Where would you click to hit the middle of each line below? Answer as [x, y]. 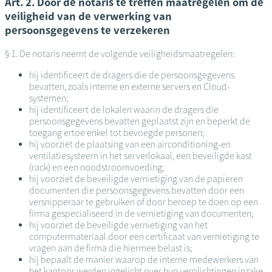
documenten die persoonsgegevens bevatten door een [137, 191]
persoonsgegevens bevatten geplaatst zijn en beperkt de [140, 121]
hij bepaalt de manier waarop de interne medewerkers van [144, 260]
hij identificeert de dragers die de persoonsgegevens [132, 75]
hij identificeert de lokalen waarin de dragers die [124, 110]
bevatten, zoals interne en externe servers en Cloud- [130, 87]
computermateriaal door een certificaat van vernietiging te [144, 237]
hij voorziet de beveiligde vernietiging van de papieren [136, 179]
